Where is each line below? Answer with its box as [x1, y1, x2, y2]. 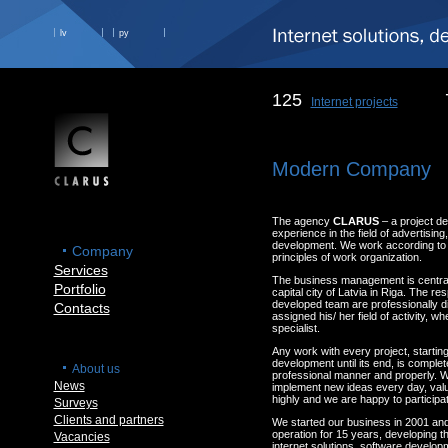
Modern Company [271, 158, 431, 180]
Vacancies [53, 430, 110, 444]
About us [71, 362, 120, 376]
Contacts [53, 300, 110, 316]
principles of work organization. [271, 251, 422, 263]
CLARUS [332, 215, 379, 227]
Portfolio [53, 281, 106, 297]
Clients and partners [53, 413, 164, 427]
